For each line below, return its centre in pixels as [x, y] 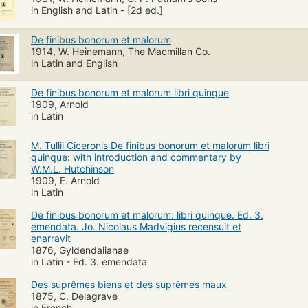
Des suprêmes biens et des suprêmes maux [129, 284]
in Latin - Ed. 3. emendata [89, 261]
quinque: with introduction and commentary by [136, 157]
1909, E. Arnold [65, 180]
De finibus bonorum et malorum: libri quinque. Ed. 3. [147, 214]
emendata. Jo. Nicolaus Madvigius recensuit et [136, 226]
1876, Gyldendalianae [80, 250]
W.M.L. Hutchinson [73, 168]
